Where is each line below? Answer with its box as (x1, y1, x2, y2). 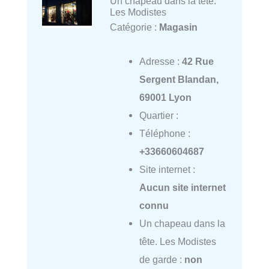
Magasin (159, 22, 198, 33)
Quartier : (139, 109, 178, 121)
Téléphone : (139, 127, 190, 139)
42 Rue (181, 55, 214, 67)
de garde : (139, 253, 184, 265)
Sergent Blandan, (139, 73, 219, 85)
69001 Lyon (139, 91, 192, 103)
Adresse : (139, 55, 182, 67)
